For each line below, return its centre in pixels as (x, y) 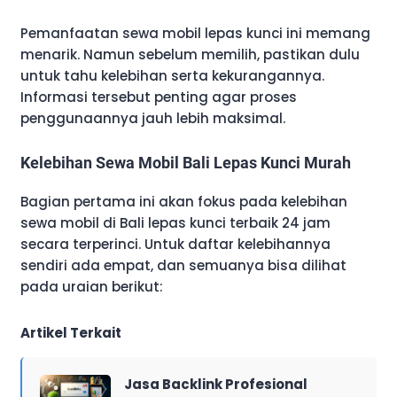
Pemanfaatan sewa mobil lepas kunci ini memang (195, 33)
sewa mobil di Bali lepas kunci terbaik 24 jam (175, 222)
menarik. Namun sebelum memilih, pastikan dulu (190, 54)
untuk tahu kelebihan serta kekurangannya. (172, 75)
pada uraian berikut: (92, 286)
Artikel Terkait (71, 332)
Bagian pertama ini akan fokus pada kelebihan (184, 201)
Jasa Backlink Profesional (216, 384)
